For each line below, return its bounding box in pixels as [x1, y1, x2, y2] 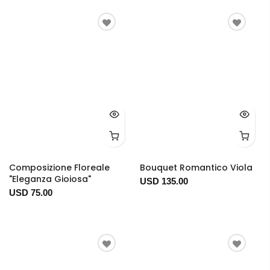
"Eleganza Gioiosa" [9, 172, 91, 185]
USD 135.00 [139, 175, 188, 186]
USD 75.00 [9, 187, 52, 198]
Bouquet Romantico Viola [139, 161, 253, 174]
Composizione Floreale [9, 161, 110, 174]
